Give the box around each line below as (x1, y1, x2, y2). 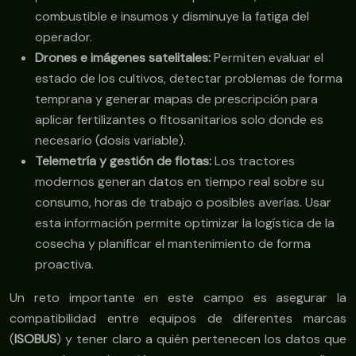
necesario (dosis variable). (35, 132, 186, 149)
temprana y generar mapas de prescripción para (35, 91, 318, 108)
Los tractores (211, 153, 295, 170)
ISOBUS (14, 331, 56, 348)
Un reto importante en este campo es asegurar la (10, 289, 346, 307)
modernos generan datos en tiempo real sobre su (35, 173, 324, 191)
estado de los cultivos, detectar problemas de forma (35, 70, 342, 87)
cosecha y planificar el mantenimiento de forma (35, 235, 311, 253)
